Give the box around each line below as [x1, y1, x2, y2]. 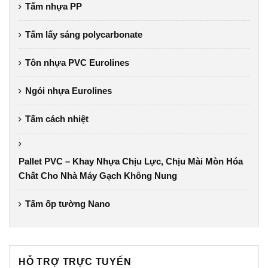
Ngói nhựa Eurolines [25, 85, 112, 96]
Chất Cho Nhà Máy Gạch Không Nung [19, 170, 177, 181]
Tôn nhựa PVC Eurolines [25, 57, 129, 68]
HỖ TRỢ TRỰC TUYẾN [19, 256, 132, 267]
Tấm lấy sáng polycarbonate [25, 29, 142, 39]
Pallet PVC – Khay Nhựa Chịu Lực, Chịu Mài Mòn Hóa [19, 156, 243, 166]
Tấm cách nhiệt [25, 113, 89, 124]
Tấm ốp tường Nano [25, 198, 110, 209]
